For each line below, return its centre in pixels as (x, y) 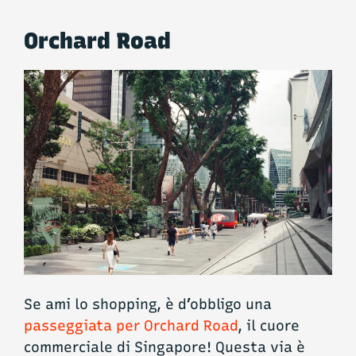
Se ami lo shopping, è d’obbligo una (148, 304)
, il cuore (269, 325)
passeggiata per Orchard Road (131, 325)
